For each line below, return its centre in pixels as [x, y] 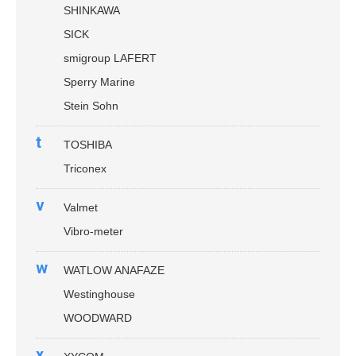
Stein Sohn [91, 106]
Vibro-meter [93, 231]
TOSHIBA [88, 145]
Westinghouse [99, 294]
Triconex [85, 168]
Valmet [81, 207]
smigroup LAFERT [110, 58]
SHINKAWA [92, 10]
